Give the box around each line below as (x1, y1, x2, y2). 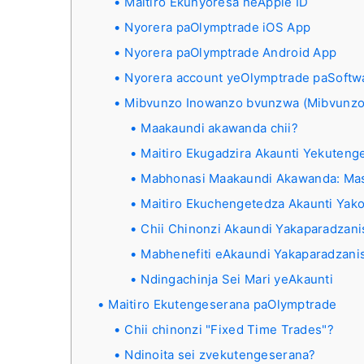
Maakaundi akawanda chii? (141, 120, 299, 136)
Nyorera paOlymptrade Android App (124, 45, 337, 61)
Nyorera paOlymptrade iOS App (124, 19, 311, 36)
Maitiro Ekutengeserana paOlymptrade (108, 297, 337, 313)
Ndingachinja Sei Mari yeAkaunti (141, 271, 333, 288)
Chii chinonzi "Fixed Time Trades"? (124, 322, 334, 338)
